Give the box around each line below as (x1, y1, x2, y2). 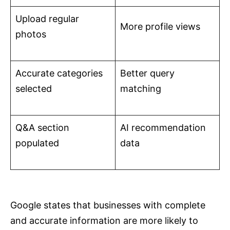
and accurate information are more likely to (10, 215, 198, 226)
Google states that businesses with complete (10, 200, 205, 211)
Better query (120, 68, 175, 79)
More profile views (120, 21, 200, 32)
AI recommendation (120, 122, 206, 133)
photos (15, 29, 46, 40)
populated (15, 138, 59, 149)
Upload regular (15, 13, 79, 25)
